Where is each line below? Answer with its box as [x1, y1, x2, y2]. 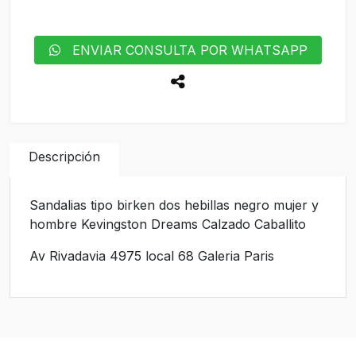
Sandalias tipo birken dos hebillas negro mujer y [29, 197, 319, 214]
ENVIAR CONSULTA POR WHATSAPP [60, 42, 308, 59]
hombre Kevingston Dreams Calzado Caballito [29, 216, 310, 233]
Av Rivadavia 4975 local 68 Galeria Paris [29, 248, 274, 265]
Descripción [29, 149, 100, 165]
